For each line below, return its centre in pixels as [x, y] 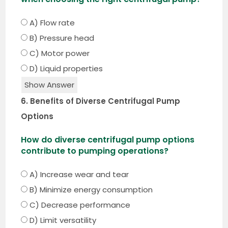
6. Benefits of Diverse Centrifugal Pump [101, 101]
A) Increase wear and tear [78, 174]
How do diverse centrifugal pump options [108, 139]
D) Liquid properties [65, 68]
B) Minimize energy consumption [90, 189]
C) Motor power [59, 53]
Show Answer [50, 84]
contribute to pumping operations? [95, 151]
